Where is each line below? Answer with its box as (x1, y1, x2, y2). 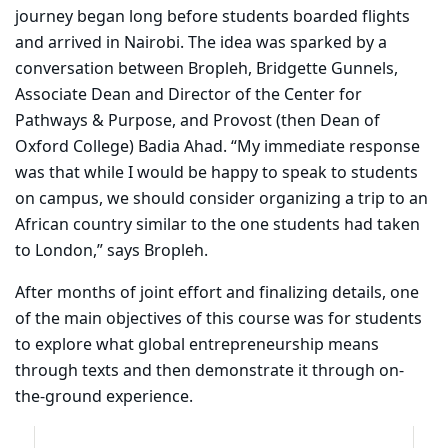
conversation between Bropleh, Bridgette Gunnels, (15, 57, 398, 82)
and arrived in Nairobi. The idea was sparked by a (15, 31, 387, 56)
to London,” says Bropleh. (15, 239, 208, 264)
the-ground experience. (15, 385, 193, 410)
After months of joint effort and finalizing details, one (15, 281, 419, 306)
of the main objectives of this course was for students (15, 307, 422, 332)
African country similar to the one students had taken (15, 213, 420, 238)
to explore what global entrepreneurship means (15, 333, 379, 358)
